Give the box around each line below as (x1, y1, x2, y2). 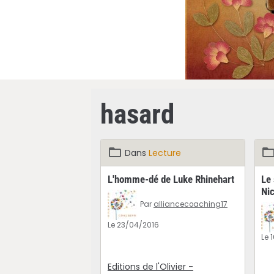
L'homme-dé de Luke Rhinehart (107, 172, 234, 185)
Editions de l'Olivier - (107, 260, 193, 273)
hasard (100, 98, 175, 130)
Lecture (148, 146, 181, 159)
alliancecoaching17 (153, 199, 228, 209)
